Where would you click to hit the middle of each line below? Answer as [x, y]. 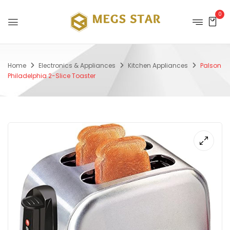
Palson [211, 65]
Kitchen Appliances [158, 65]
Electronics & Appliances [77, 65]
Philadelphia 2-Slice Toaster [52, 76]
